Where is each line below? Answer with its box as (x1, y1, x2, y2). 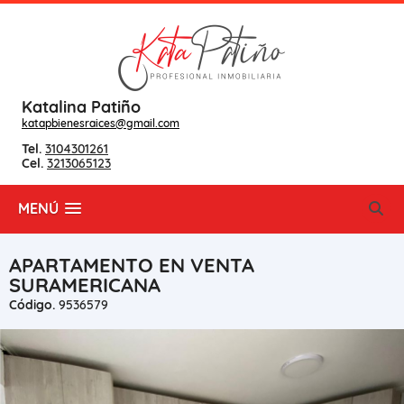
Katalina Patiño (22, 96, 141, 117)
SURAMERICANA (9, 272, 161, 298)
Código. (9, 297, 55, 313)
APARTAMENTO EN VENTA (9, 252, 254, 278)
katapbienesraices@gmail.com (22, 116, 179, 130)
